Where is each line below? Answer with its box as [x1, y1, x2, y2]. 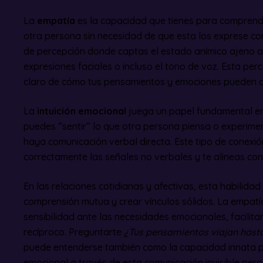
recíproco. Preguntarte [23, 226, 124, 238]
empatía [37, 15, 75, 27]
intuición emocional [37, 105, 126, 117]
